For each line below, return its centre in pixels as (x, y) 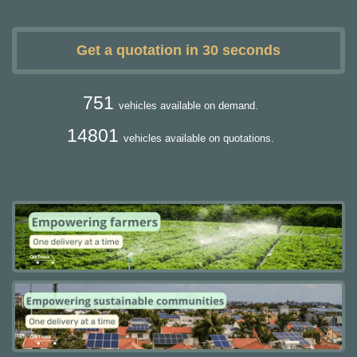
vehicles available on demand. (188, 105)
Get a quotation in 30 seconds (178, 51)
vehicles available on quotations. (199, 138)
